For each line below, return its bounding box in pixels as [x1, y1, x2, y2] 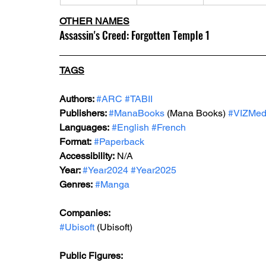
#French [151, 122, 186, 133]
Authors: [59, 93, 96, 104]
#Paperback [94, 136, 144, 147]
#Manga [95, 179, 129, 190]
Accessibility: [59, 150, 115, 161]
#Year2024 [83, 164, 128, 176]
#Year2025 [131, 164, 176, 176]
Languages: [59, 122, 109, 133]
